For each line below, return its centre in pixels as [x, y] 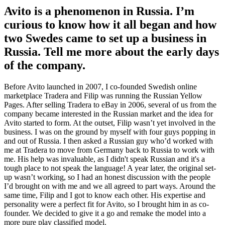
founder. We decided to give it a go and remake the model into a [105, 213]
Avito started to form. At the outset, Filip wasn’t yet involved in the [110, 123]
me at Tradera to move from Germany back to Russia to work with [109, 150]
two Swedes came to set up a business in [105, 38]
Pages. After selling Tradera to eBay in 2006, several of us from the [110, 105]
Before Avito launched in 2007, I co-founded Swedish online [100, 87]
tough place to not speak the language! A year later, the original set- [110, 168]
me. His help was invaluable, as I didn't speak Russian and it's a [104, 159]
